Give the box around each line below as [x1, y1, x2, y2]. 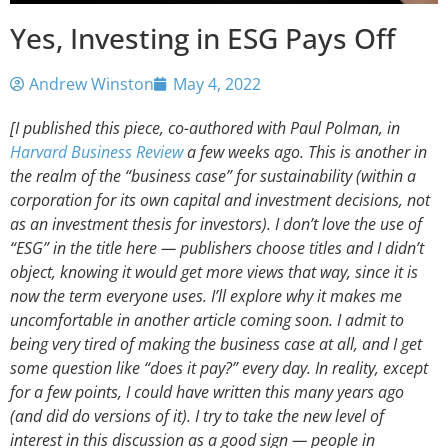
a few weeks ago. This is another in [183, 140, 427, 163]
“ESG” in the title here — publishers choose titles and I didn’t [10, 236, 424, 259]
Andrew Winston [29, 72, 154, 95]
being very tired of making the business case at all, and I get [10, 332, 422, 355]
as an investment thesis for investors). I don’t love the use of [10, 212, 422, 235]
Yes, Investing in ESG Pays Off [10, 18, 396, 57]
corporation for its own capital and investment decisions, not [10, 188, 430, 211]
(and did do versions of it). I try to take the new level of [10, 404, 384, 427]
